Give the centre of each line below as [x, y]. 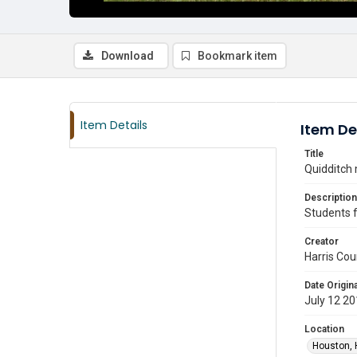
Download [127, 56]
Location [324, 329]
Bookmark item [237, 56]
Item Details [114, 125]
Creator [322, 241]
